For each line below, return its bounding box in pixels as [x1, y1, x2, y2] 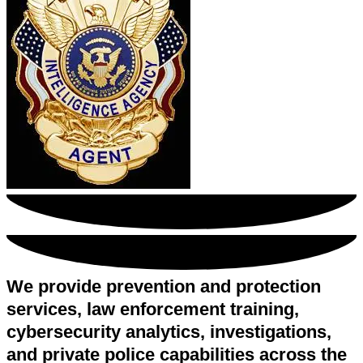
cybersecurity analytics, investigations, [6, 322, 331, 343]
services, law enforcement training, [6, 299, 299, 320]
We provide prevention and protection [6, 276, 321, 297]
